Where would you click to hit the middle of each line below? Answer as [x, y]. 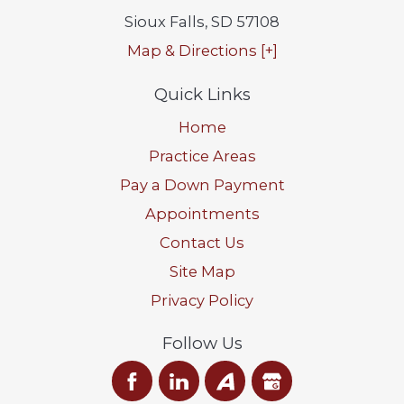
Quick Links [202, 94]
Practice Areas [202, 156]
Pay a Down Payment [202, 184]
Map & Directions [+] [202, 51]
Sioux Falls [165, 22]
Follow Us [202, 344]
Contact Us [202, 242]
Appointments [202, 213]
